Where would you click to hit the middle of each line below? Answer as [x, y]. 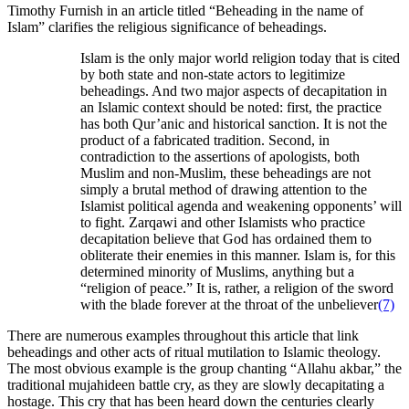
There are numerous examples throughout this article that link [183, 336]
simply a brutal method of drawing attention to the [224, 190]
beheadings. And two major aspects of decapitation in [234, 91]
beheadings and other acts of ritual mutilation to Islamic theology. [194, 352]
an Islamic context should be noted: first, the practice [231, 108]
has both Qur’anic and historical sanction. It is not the [234, 124]
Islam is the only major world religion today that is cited [240, 58]
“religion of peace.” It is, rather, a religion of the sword [237, 288]
